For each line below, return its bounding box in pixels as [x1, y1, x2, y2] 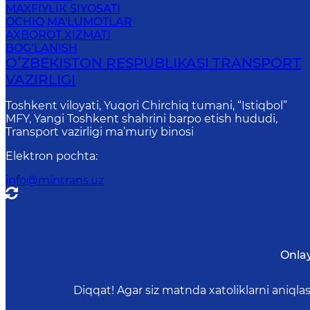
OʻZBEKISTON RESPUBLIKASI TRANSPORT [6, 55, 302, 72]
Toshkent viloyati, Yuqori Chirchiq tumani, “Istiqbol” [6, 99, 288, 113]
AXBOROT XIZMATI [6, 28, 111, 42]
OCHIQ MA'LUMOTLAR [6, 15, 132, 29]
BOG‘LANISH [6, 42, 77, 55]
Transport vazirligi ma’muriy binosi [6, 125, 194, 139]
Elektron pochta [6, 149, 96, 163]
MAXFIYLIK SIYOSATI [6, 2, 120, 16]
